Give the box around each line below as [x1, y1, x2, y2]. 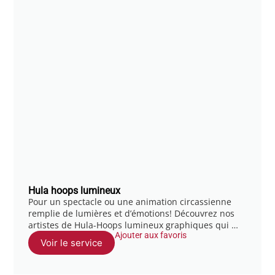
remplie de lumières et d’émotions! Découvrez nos [28, 207, 235, 219]
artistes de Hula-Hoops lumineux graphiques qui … [28, 219, 239, 231]
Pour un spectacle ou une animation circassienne [28, 195, 232, 207]
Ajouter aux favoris [115, 230, 187, 240]
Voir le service [41, 236, 103, 249]
